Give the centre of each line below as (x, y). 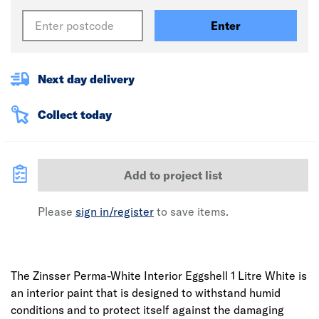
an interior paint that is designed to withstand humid (146, 293)
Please (57, 211)
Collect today (75, 115)
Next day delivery (86, 79)
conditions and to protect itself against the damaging (147, 310)
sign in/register (115, 211)
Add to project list (173, 175)
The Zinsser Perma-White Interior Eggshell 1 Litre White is (159, 276)
